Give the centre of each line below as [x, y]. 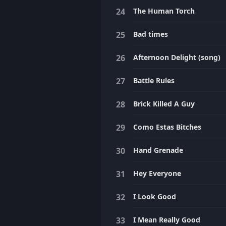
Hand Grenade [158, 150]
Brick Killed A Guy [164, 104]
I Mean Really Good [167, 220]
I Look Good [155, 196]
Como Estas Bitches [167, 127]
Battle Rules [154, 80]
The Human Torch [164, 11]
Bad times [151, 34]
